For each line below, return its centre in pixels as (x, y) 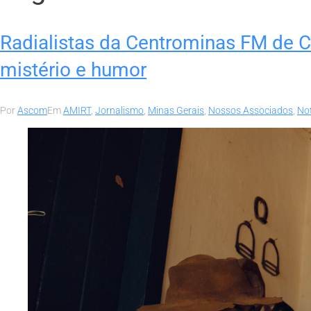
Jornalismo (119, 110)
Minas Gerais (176, 110)
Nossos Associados (251, 110)
